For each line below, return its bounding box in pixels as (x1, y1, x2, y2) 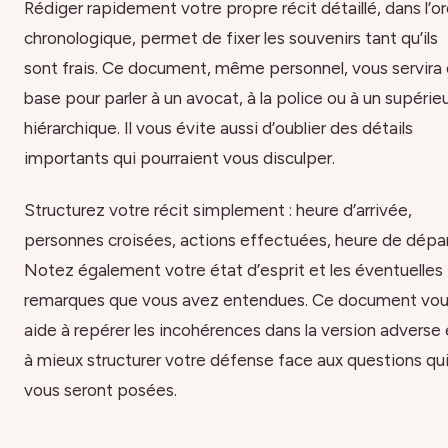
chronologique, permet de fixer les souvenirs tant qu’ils (24, 27, 438, 48)
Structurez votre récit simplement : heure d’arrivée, (24, 200, 412, 221)
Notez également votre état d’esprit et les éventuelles (24, 260, 443, 281)
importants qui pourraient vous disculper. (24, 147, 335, 168)
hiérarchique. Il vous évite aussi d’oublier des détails (24, 117, 413, 138)
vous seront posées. (24, 380, 177, 401)
